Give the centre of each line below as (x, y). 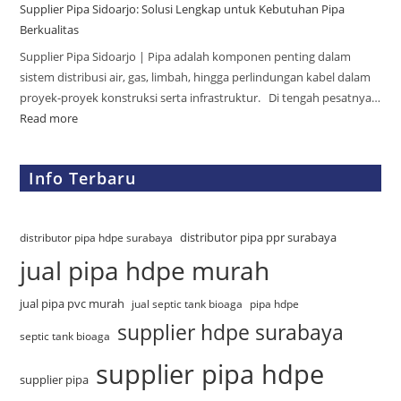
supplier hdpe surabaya (231, 332)
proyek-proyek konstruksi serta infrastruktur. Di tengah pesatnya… (200, 97)
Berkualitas (50, 30)
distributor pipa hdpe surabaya (97, 237)
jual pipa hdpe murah (145, 270)
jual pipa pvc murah (73, 303)
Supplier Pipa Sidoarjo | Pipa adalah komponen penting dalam (186, 56)
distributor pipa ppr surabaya (259, 237)
